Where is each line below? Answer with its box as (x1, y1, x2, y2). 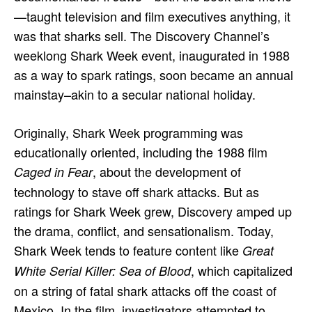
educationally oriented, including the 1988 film (14, 142, 267, 161)
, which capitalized (191, 260, 292, 279)
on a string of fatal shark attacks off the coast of (14, 281, 276, 299)
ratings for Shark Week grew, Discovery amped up (14, 201, 292, 220)
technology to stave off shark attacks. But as (14, 182, 259, 201)
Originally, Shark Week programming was (14, 123, 243, 141)
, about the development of (93, 162, 241, 180)
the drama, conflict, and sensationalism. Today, (14, 221, 274, 240)
